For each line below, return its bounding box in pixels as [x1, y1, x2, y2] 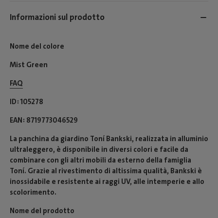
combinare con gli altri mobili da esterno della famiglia [10, 155, 191, 165]
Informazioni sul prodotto [10, 12, 105, 23]
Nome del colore [10, 41, 64, 51]
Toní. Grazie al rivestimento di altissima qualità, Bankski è [10, 165, 202, 176]
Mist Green [10, 59, 48, 70]
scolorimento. [10, 187, 56, 197]
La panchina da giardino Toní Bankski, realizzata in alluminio [10, 133, 208, 144]
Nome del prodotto [10, 205, 74, 216]
